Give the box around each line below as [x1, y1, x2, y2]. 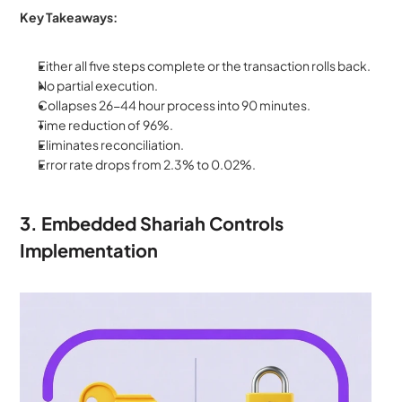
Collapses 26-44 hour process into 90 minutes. [38, 97, 313, 114]
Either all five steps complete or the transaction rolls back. [38, 57, 373, 74]
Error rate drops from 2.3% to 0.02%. [38, 156, 257, 173]
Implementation [20, 239, 159, 262]
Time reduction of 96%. [38, 117, 176, 134]
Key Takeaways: [20, 9, 118, 26]
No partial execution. [38, 77, 161, 94]
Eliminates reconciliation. [38, 136, 187, 153]
